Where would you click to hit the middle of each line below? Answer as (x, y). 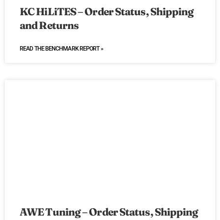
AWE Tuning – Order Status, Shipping (109, 212)
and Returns (49, 25)
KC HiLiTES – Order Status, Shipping (107, 12)
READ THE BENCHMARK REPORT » (61, 49)
